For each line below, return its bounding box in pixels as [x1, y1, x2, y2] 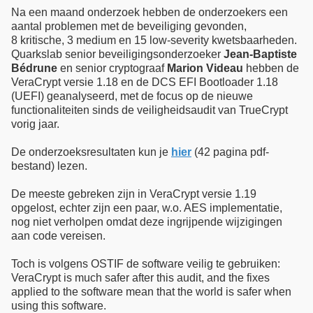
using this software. [11, 299, 106, 312]
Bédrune [11, 61, 57, 74]
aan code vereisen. [11, 229, 105, 242]
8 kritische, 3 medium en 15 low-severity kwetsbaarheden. [11, 34, 297, 46]
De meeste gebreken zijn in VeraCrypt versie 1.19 [11, 187, 256, 200]
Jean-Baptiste [224, 48, 297, 60]
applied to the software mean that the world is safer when [11, 285, 291, 298]
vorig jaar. [11, 117, 59, 130]
